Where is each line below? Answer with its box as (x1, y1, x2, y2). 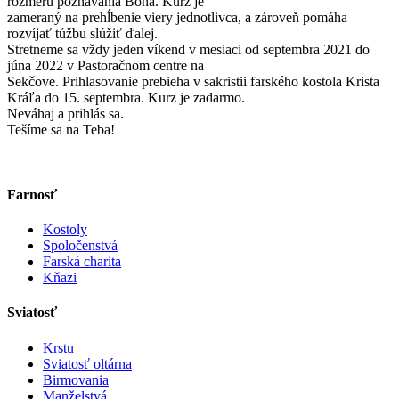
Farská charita (43, 254, 121, 270)
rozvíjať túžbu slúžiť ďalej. (7, 25, 158, 41)
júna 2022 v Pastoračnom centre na (7, 57, 204, 73)
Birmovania (43, 371, 109, 387)
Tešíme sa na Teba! (7, 121, 115, 137)
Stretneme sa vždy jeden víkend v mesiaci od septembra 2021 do (7, 41, 370, 57)
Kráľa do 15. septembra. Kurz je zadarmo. (7, 89, 245, 105)
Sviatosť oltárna (43, 355, 132, 371)
